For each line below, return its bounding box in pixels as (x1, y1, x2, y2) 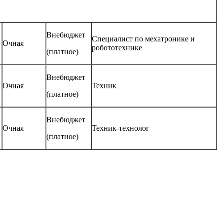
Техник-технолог (92, 124, 149, 133)
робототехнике (92, 43, 142, 52)
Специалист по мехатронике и (92, 35, 195, 43)
